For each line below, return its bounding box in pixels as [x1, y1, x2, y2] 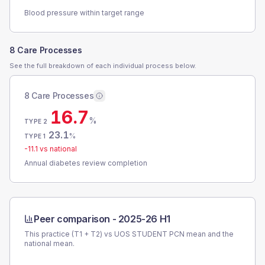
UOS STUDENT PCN [114, 230, 185, 238]
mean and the [185, 230, 234, 238]
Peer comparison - [34, 213, 118, 225]
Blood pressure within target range [24, 8, 144, 17]
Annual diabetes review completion [24, 159, 147, 167]
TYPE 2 [24, 118, 48, 125]
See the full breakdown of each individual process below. [9, 62, 196, 70]
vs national [38, 144, 77, 153]
